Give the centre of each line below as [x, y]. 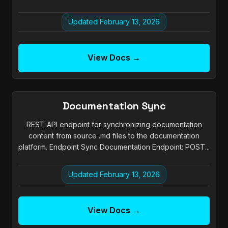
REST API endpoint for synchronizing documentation [114, 125]
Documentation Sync [114, 106]
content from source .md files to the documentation [114, 136]
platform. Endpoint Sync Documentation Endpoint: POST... [114, 147]
